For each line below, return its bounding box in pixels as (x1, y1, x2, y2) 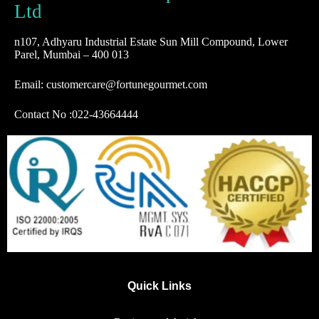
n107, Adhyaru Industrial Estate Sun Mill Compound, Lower (14, 36, 288, 48)
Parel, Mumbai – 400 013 (14, 48, 129, 61)
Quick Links (127, 280, 192, 292)
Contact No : (14, 108, 72, 121)
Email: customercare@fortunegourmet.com (14, 78, 207, 91)
